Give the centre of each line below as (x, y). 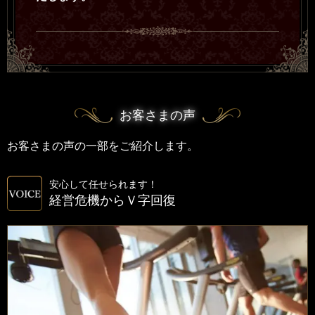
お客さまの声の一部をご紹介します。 (103, 146)
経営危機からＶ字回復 (112, 200)
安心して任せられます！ (103, 184)
